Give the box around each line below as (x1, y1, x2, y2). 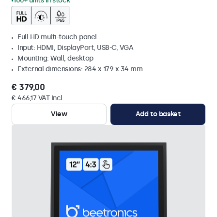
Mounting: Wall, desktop (17, 54, 93, 62)
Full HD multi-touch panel (17, 33, 97, 41)
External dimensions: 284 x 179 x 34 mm (17, 65, 142, 73)
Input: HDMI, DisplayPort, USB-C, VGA (17, 44, 133, 52)
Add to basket (135, 110, 181, 118)
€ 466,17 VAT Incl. (12, 94, 64, 102)
